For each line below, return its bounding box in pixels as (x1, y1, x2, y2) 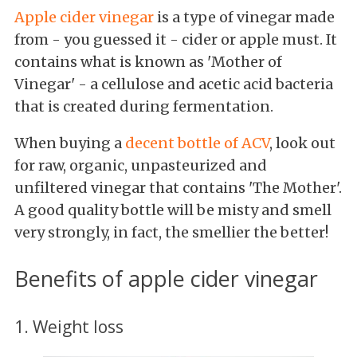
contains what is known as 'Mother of (14, 52, 282, 71)
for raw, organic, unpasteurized (14, 155, 236, 175)
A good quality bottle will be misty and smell (14, 200, 331, 219)
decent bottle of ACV (125, 133, 269, 152)
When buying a (14, 133, 125, 152)
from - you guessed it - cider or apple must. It (14, 29, 337, 49)
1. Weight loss (14, 315, 124, 339)
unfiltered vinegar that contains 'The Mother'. (14, 178, 342, 197)
